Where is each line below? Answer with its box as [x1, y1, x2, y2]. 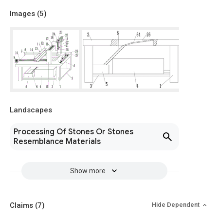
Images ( [10, 9, 39, 18]
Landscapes [10, 106, 52, 114]
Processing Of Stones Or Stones [14, 127, 133, 137]
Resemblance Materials [14, 137, 101, 146]
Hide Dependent [152, 201, 201, 208]
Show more [70, 167, 106, 175]
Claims [10, 201, 35, 210]
